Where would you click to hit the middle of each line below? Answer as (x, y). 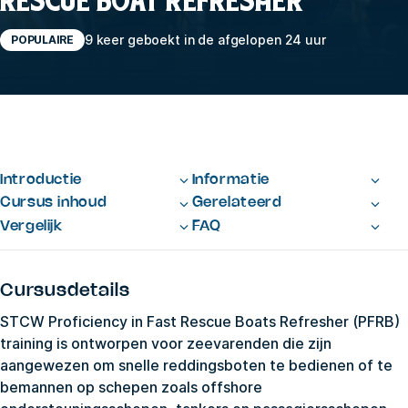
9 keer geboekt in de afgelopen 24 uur (205, 40)
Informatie (230, 179)
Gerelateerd (237, 203)
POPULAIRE (42, 39)
